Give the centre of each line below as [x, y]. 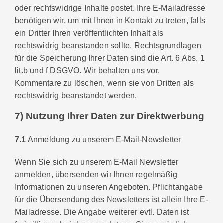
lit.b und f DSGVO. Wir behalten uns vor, [87, 70]
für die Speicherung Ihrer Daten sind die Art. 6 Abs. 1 [110, 57]
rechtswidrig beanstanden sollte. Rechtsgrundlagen [108, 45]
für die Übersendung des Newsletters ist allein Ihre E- [111, 199]
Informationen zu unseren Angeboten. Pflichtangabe [109, 186]
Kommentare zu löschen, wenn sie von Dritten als [105, 82]
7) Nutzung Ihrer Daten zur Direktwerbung [110, 116]
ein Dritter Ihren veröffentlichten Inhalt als [89, 33]
